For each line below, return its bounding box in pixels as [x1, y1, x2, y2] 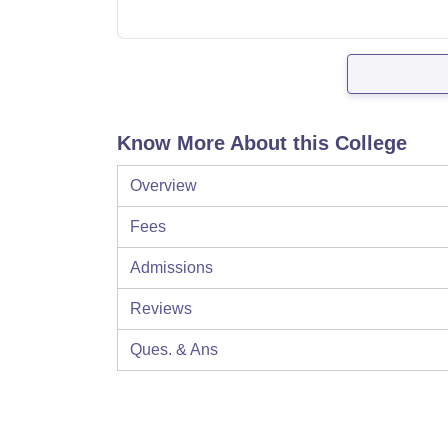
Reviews [130, 300, 192, 318]
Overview [130, 177, 197, 195]
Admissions [130, 259, 213, 277]
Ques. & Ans [130, 341, 218, 359]
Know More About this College [117, 132, 407, 155]
